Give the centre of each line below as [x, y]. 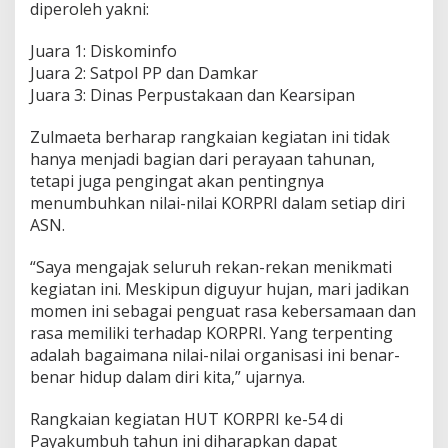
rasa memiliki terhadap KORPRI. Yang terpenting [211, 333]
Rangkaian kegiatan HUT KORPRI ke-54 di [186, 419]
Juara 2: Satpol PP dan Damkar [144, 73]
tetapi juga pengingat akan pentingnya [177, 181]
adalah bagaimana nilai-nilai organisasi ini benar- [215, 355]
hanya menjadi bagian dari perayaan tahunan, [202, 159]
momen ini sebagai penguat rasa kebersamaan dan [223, 311]
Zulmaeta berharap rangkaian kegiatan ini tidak [210, 137]
